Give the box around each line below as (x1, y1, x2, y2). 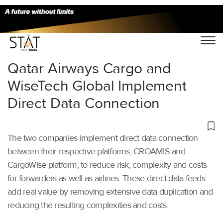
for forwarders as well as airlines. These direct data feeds (7, 173, 205, 184)
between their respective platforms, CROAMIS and (7, 146, 185, 157)
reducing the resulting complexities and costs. (7, 200, 168, 211)
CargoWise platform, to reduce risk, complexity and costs (7, 159, 207, 170)
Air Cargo (37, 28, 70, 38)
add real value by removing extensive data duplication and (7, 186, 213, 197)
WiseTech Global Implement (7, 76, 187, 95)
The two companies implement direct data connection (7, 132, 198, 143)
